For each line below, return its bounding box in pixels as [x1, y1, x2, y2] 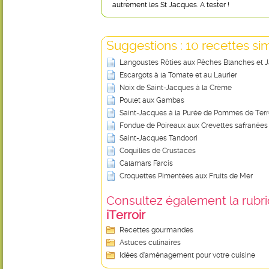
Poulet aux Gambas [119, 96, 184, 104]
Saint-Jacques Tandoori [119, 134, 198, 142]
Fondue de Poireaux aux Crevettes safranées [119, 121, 268, 130]
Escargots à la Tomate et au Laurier [119, 71, 237, 79]
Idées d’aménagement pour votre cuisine [119, 251, 255, 259]
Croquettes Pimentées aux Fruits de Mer [119, 172, 253, 180]
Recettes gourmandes [119, 226, 193, 234]
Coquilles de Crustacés [119, 147, 196, 155]
